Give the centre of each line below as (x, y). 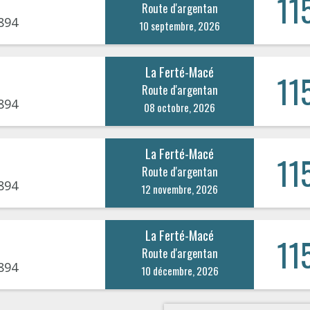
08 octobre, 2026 (180, 107)
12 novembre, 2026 (180, 189)
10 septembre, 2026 (180, 25)
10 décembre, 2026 (180, 270)
